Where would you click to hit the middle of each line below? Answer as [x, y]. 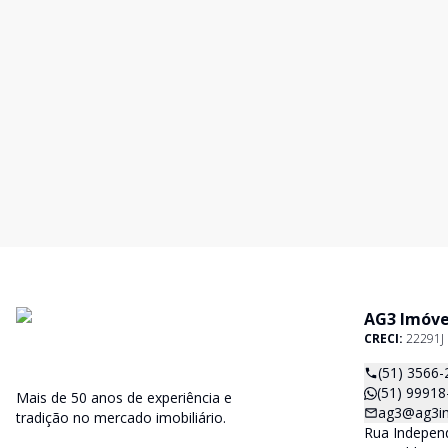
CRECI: [385, 338]
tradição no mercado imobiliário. [121, 417]
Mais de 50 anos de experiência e [124, 397]
